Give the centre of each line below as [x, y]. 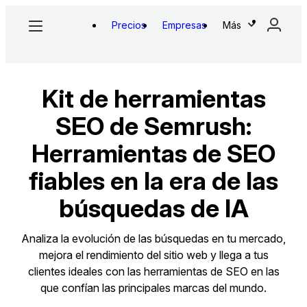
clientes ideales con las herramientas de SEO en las [153, 271]
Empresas [184, 25]
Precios [129, 25]
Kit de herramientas [153, 99]
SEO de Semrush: [153, 126]
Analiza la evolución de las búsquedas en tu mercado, [153, 238]
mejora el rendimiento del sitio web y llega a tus [153, 255]
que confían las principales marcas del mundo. [153, 288]
